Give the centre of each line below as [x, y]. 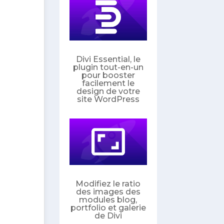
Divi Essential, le [108, 59]
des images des [108, 191]
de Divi [108, 215]
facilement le [108, 83]
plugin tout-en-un [108, 67]
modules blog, [108, 199]
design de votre [108, 91]
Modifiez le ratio [108, 183]
